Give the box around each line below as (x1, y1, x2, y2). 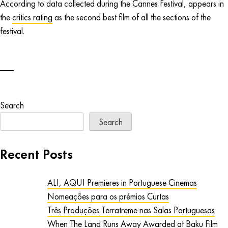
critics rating (12, 12, 52, 23)
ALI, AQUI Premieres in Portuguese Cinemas (47, 177, 197, 189)
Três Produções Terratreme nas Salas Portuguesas (47, 205, 215, 216)
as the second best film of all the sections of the (52, 12, 211, 23)
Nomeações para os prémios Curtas (47, 191, 169, 203)
